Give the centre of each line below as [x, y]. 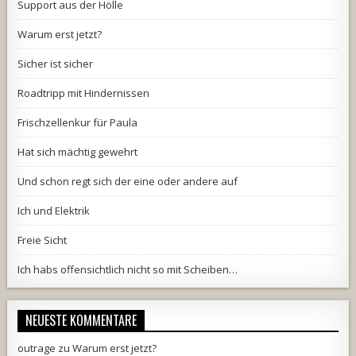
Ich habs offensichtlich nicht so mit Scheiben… [128, 269]
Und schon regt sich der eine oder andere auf [128, 181]
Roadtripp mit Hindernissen [84, 93]
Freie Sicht [43, 240]
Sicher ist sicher [56, 63]
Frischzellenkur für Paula [78, 122]
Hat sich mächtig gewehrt [78, 151]
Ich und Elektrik [54, 210]
